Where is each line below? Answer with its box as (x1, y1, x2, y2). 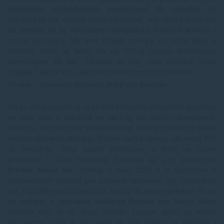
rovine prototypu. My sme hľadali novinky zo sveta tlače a (8, 36, 216, 45)
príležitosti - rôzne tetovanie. (8, 155, 114, 164)
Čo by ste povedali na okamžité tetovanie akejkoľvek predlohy (8, 102, 216, 111)
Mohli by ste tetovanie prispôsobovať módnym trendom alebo (8, 123, 216, 132)
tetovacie (58, 197, 90, 206)
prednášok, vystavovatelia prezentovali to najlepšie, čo (8, 4, 216, 13)
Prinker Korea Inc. (8, 165, 75, 174)
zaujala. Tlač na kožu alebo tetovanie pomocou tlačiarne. (8, 67, 196, 76)
